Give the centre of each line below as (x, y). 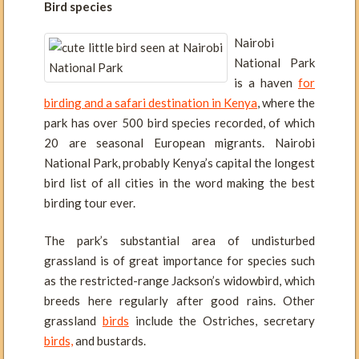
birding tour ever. (90, 202)
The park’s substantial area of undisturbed (179, 241)
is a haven (266, 82)
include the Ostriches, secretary (222, 321)
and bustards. (109, 341)
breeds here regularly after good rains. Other (179, 301)
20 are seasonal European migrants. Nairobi (179, 142)
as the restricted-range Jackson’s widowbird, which (179, 281)
